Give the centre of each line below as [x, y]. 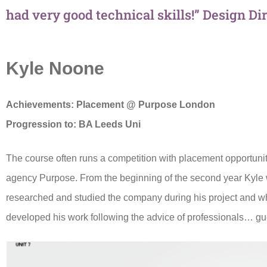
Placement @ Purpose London [146, 104]
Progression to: [42, 124]
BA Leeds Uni [110, 124]
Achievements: [41, 104]
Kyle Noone [55, 69]
